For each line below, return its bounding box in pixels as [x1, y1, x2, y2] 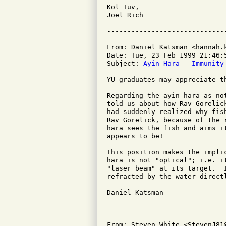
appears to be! [107, 132, 163, 140]
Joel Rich [107, 11, 143, 19]
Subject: [107, 60, 143, 67]
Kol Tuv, [107, 3, 139, 11]
